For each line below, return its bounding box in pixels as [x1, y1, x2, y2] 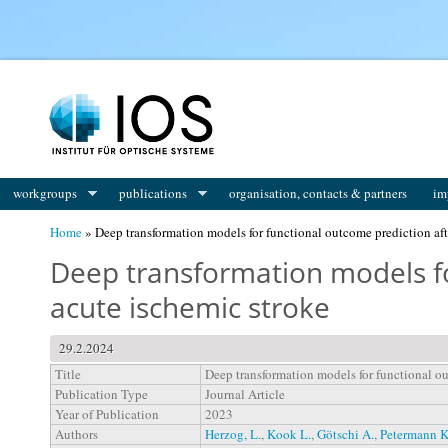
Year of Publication [55, 405, 159, 424]
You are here [50, 58, 164, 88]
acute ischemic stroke [50, 288, 330, 327]
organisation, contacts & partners [229, 184, 408, 203]
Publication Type [55, 385, 148, 404]
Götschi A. [317, 425, 374, 444]
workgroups [13, 184, 77, 203]
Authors [55, 425, 98, 444]
